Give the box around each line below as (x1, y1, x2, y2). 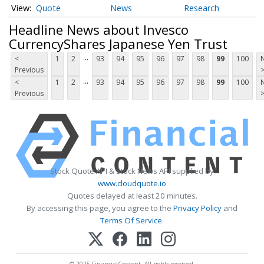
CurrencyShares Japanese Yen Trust (9, 34, 227, 52)
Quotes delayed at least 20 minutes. (67, 190, 197, 202)
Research (184, 2, 220, 14)
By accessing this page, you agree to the (27, 203, 173, 214)
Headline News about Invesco (9, 20, 189, 38)
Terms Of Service (100, 215, 162, 226)
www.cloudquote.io (98, 178, 166, 189)
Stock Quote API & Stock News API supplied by (50, 166, 214, 177)
